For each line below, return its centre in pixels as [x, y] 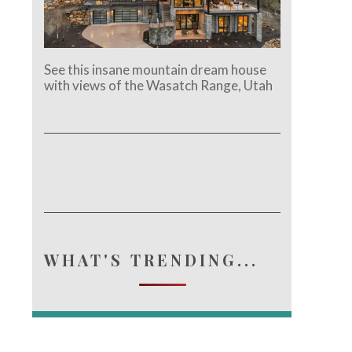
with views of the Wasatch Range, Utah [159, 85]
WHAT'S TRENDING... [152, 259]
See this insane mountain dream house [156, 69]
